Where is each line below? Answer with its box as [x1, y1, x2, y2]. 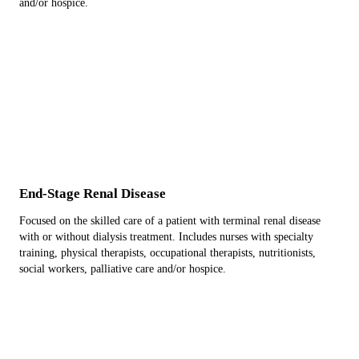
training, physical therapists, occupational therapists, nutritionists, [19, 247, 316, 259]
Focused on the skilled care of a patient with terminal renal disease [19, 215, 321, 227]
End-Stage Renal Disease [19, 186, 166, 201]
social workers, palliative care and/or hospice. [19, 263, 226, 275]
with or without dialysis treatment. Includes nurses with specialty [19, 231, 313, 243]
